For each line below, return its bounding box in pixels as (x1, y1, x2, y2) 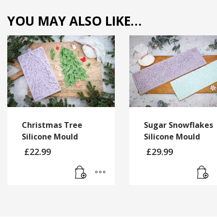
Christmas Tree (22, 119, 82, 130)
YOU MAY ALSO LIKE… (7, 12, 142, 30)
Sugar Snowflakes (144, 119, 213, 130)
